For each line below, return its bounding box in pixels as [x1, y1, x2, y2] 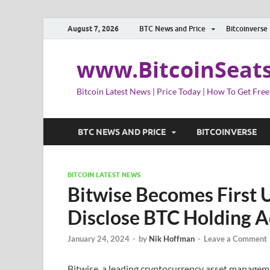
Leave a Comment [204, 234, 267, 244]
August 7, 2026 [67, 24, 119, 33]
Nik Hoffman [149, 234, 195, 244]
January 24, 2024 [67, 234, 130, 244]
